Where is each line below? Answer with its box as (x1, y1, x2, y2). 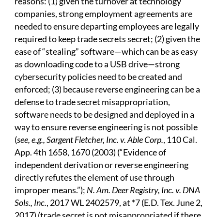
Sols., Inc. (15, 197, 46, 208)
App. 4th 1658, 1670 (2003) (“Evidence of (15, 147, 166, 158)
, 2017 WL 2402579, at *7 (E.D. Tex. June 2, (46, 197, 202, 208)
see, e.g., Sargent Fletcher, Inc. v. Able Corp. (17, 134, 163, 145)
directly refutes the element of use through (15, 172, 174, 183)
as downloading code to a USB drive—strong (15, 59, 180, 70)
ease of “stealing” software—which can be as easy (15, 46, 198, 57)
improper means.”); (15, 185, 87, 196)
